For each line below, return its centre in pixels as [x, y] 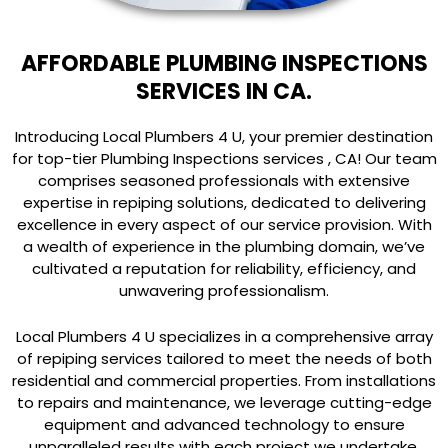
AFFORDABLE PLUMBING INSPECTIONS [224, 64]
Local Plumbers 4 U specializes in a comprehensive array [224, 337]
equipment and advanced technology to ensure [224, 425]
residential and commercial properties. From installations [224, 381]
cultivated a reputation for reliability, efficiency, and [224, 269]
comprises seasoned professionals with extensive [224, 181]
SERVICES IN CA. [224, 92]
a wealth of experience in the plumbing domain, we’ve [224, 247]
